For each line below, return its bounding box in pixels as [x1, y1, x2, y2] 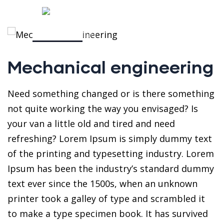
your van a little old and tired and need [7, 117, 175, 129]
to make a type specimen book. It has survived [7, 207, 208, 219]
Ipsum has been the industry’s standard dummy [7, 162, 214, 174]
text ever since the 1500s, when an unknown [7, 177, 197, 189]
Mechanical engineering [7, 56, 213, 77]
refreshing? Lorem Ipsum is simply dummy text [7, 132, 212, 144]
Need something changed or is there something [7, 87, 214, 99]
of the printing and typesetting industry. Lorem [7, 147, 214, 159]
